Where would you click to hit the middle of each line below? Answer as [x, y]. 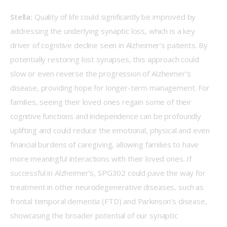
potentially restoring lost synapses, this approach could [106, 60]
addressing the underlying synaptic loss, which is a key [104, 31]
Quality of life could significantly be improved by [115, 17]
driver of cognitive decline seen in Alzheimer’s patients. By [110, 45]
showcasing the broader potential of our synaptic [95, 216]
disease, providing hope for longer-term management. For [111, 88]
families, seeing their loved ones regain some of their [102, 102]
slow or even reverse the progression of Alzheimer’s [102, 74]
